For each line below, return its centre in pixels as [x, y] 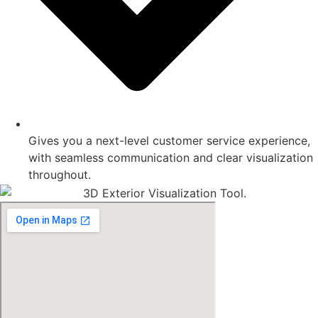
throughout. [60, 174]
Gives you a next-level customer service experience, [169, 140]
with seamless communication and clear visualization [171, 157]
